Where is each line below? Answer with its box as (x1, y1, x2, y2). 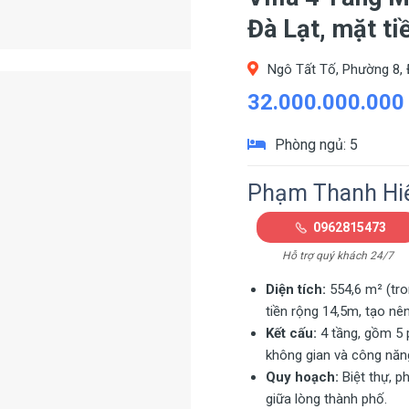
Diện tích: (265, 281, 326, 299)
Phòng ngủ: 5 (275, 136, 359, 154)
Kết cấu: (265, 325, 317, 342)
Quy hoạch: (265, 369, 339, 386)
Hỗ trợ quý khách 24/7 (282, 249, 394, 263)
